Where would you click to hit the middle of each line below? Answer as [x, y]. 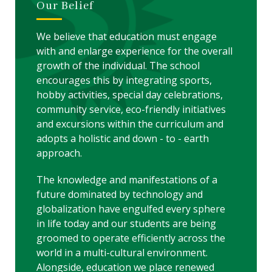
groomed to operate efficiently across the [131, 238]
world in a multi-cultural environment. [122, 252]
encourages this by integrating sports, [124, 80]
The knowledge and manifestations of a [127, 179]
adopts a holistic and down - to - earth [123, 138]
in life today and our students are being [126, 223]
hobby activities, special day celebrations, [130, 94]
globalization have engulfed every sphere [131, 209]
